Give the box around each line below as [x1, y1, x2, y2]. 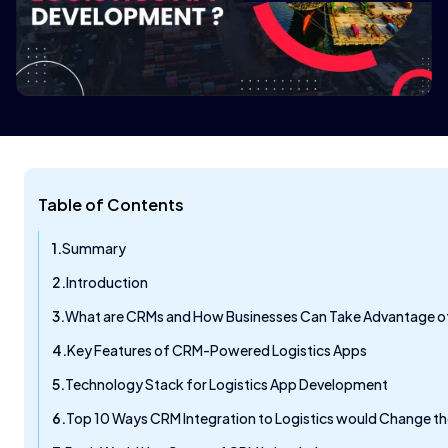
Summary [62, 239, 126, 258]
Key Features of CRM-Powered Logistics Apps [67, 341, 367, 360]
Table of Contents [38, 194, 184, 216]
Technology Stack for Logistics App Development [65, 375, 388, 394]
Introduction [66, 273, 148, 292]
